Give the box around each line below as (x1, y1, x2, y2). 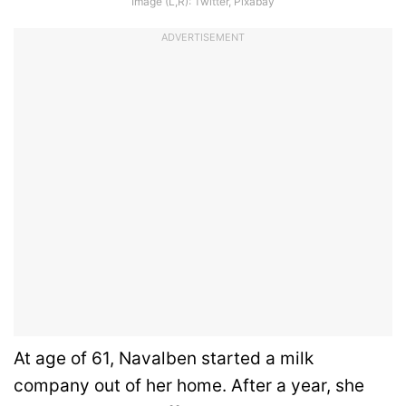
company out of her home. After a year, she (14, 374, 364, 396)
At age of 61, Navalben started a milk (14, 347, 314, 369)
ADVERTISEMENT (161, 30, 245, 43)
